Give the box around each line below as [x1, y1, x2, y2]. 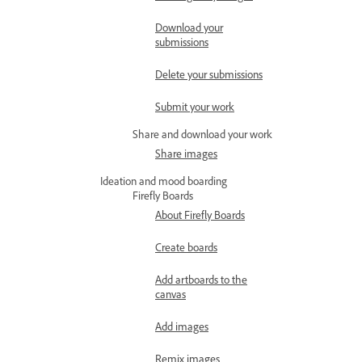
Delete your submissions [155, 69, 263, 85]
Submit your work [155, 101, 234, 117]
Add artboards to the [155, 274, 247, 290]
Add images [155, 321, 208, 337]
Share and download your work [133, 128, 272, 145]
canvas [155, 288, 186, 305]
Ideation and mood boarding [100, 175, 227, 192]
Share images [155, 148, 217, 164]
